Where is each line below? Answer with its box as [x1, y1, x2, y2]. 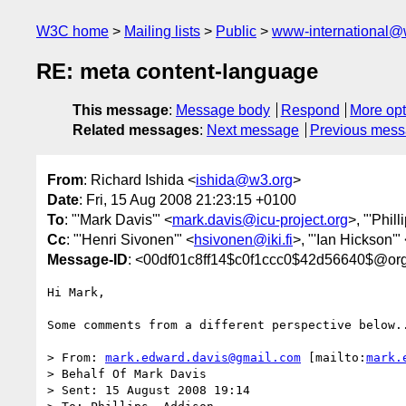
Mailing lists [124, 24, 200, 39]
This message [72, 102, 169, 119]
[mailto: [301, 350, 366, 364]
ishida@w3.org [196, 171, 293, 188]
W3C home [36, 24, 109, 39]
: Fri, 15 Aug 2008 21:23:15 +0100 [79, 191, 296, 208]
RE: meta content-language [36, 59, 318, 84]
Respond [280, 102, 340, 119]
